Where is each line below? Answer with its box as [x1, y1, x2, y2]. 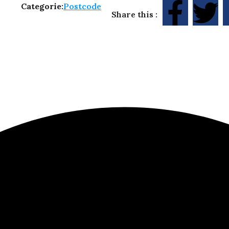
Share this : [111, 9, 157, 20]
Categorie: [20, 1, 63, 12]
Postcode [63, 1, 101, 12]
